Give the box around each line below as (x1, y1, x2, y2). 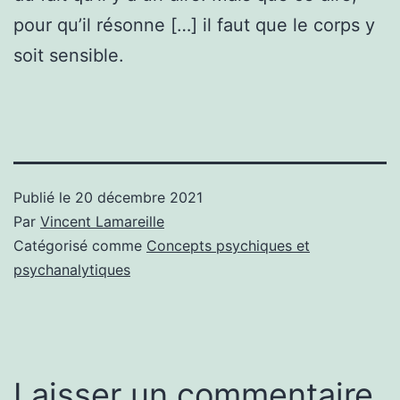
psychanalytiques (13, 260, 130, 279)
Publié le (13, 187, 75, 206)
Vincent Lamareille (40, 212, 164, 230)
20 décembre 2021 (75, 187, 203, 206)
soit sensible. (13, 44, 124, 66)
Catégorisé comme (13, 236, 146, 254)
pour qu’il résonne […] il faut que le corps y (13, 13, 375, 36)
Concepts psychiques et (146, 236, 310, 254)
